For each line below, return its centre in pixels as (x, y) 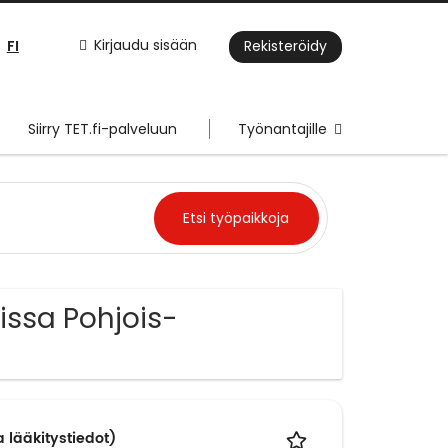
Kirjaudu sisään (145, 45)
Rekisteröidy (285, 46)
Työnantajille (282, 129)
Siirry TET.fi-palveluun (102, 129)
